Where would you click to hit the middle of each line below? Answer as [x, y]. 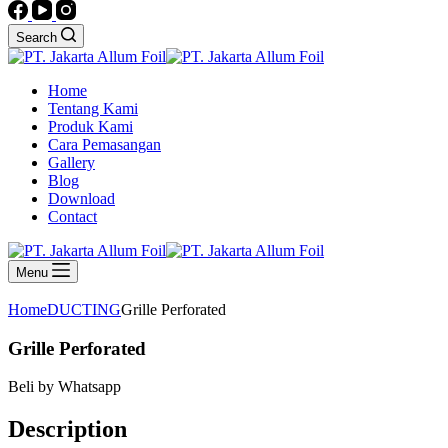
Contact [72, 216]
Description [67, 429]
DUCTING [84, 309]
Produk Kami [90, 126]
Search [36, 37]
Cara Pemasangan [104, 144]
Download [81, 198]
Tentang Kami [93, 108]
